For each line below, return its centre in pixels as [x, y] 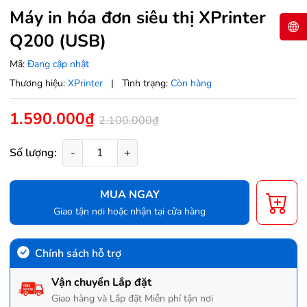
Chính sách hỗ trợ [78, 254]
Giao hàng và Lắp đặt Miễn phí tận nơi [132, 299]
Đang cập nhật [58, 64]
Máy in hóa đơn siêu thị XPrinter [138, 18]
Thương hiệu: [37, 84]
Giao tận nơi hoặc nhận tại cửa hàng [130, 212]
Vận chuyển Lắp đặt [101, 283]
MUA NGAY [130, 195]
